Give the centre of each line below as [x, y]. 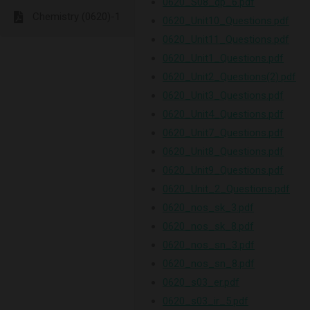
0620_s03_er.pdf [201, 282]
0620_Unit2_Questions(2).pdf [229, 77]
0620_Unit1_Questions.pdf [223, 58]
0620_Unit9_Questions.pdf [223, 170]
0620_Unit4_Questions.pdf [223, 114]
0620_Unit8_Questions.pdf [223, 152]
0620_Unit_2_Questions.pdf [226, 189]
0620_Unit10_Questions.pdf [226, 21]
